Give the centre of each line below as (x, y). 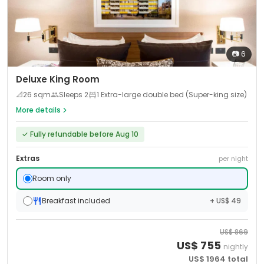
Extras (28, 158)
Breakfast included (76, 201)
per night (233, 159)
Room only (52, 178)
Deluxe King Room (58, 79)
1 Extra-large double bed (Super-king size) (172, 95)
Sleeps (72, 95)
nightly (236, 247)
